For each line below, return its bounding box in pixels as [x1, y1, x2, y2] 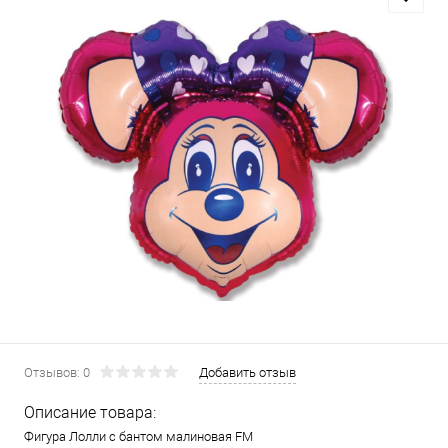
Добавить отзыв [199, 365, 296, 380]
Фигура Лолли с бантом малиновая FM [24, 429, 253, 444]
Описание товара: [24, 403, 156, 422]
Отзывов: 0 [24, 365, 90, 380]
